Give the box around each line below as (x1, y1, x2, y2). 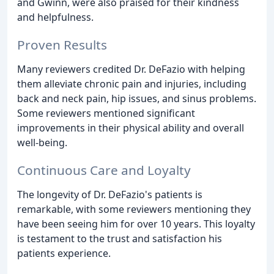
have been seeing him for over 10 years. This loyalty (17, 217, 255, 231)
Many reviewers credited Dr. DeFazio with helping (17, 62, 245, 76)
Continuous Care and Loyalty (17, 161, 191, 179)
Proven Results (17, 36, 107, 54)
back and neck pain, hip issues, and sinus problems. (17, 92, 256, 106)
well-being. (17, 136, 67, 150)
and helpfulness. (17, 10, 94, 24)
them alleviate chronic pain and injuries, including (17, 77, 246, 91)
